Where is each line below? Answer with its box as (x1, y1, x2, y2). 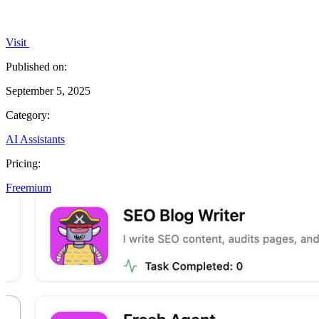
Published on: (6, 60, 67, 73)
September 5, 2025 (6, 84, 90, 97)
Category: (6, 108, 50, 121)
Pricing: (6, 157, 41, 169)
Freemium (6, 181, 51, 194)
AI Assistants (6, 132, 65, 145)
